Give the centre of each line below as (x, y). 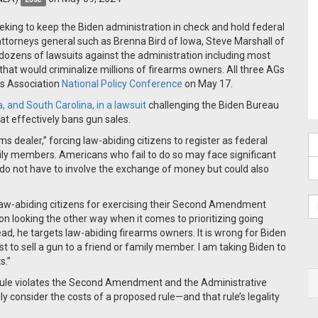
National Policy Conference (122, 84)
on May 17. (208, 84)
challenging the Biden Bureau (213, 105)
